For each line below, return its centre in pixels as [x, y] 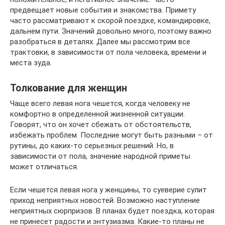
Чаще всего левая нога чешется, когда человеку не [100, 103]
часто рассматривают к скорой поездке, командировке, [110, 21]
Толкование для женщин [69, 88]
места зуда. [31, 63]
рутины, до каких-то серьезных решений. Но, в [92, 146]
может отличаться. [44, 167]
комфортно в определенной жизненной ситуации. [97, 114]
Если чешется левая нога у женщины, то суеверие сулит [108, 190]
